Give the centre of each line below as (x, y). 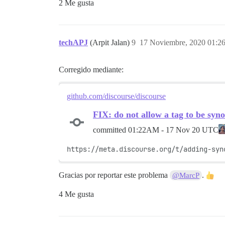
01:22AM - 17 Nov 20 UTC (173, 130)
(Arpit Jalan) (111, 43)
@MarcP (186, 176)
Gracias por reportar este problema (114, 175)
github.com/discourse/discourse (116, 96)
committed (110, 130)
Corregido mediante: (91, 70)
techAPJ (73, 43)
